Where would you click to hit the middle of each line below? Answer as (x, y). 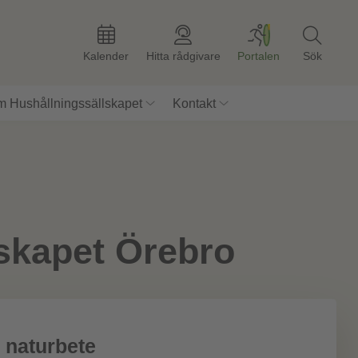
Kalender (106, 56)
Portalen (259, 56)
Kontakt (194, 103)
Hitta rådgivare (183, 56)
